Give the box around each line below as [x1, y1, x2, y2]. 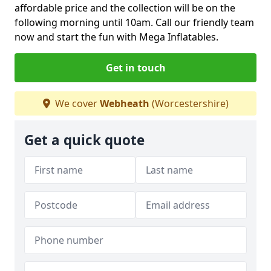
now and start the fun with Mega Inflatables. [15, 30, 218, 44]
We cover [52, 96, 100, 110]
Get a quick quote [24, 130, 145, 149]
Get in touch [105, 60, 166, 74]
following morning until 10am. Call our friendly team [15, 15, 254, 29]
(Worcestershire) [149, 96, 229, 110]
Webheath [99, 96, 149, 110]
